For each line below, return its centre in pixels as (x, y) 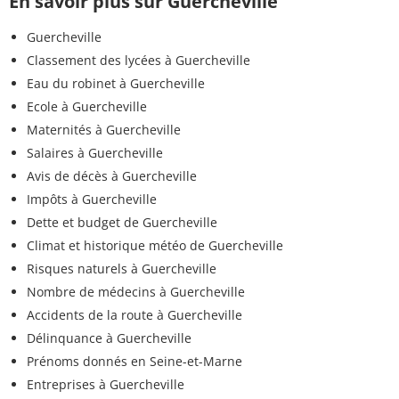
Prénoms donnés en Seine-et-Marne (134, 362)
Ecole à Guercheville (87, 107)
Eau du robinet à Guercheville (116, 84)
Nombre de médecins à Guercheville (136, 292)
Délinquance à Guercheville (109, 338)
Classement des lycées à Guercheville (138, 61)
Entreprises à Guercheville (106, 385)
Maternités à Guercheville (104, 130)
